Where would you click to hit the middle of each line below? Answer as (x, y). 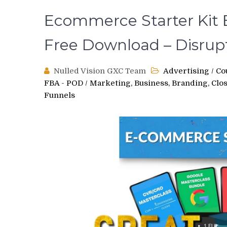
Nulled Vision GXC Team (100, 71)
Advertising (186, 71)
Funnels (60, 95)
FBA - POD (64, 83)
